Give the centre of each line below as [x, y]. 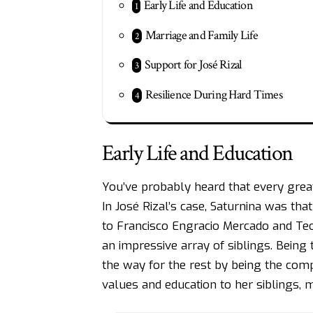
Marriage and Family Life [201, 35]
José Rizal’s [146, 206]
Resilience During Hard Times [213, 94]
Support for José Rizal [193, 65]
